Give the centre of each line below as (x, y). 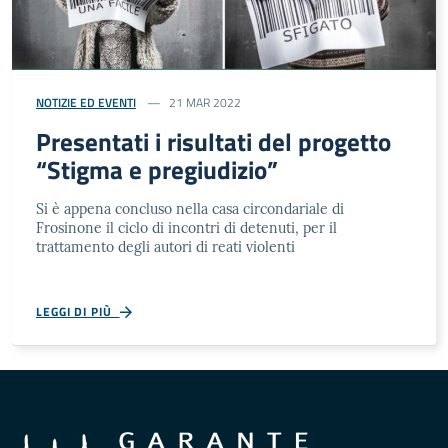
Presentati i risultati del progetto (213, 142)
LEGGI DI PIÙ (78, 312)
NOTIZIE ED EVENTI (86, 103)
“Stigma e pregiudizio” (157, 170)
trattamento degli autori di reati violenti (165, 247)
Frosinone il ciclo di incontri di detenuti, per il (186, 228)
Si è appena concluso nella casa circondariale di (190, 209)
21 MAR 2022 (205, 103)
